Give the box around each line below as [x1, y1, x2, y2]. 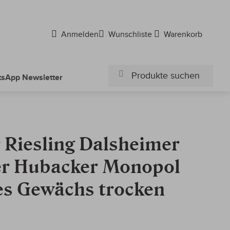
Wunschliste [108, 30, 154, 40]
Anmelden [61, 30, 99, 40]
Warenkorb [164, 30, 204, 40]
